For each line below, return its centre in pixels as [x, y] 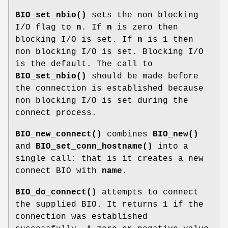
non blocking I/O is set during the [102, 101]
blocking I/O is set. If [76, 39]
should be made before [142, 76]
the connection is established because [109, 88]
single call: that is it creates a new [109, 159]
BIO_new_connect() [59, 134]
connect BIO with [59, 171]
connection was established [81, 217]
